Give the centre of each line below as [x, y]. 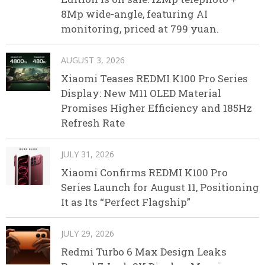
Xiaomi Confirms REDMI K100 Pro [144, 172]
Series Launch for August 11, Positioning [160, 187]
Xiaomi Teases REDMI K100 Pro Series [154, 78]
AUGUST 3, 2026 [93, 60]
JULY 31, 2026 [88, 154]
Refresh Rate [93, 122]
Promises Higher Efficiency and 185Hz [156, 108]
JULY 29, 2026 [88, 233]
